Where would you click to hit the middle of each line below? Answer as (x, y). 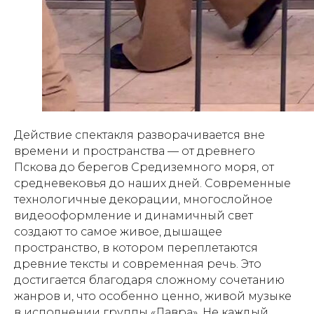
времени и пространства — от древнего (135, 151)
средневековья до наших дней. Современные (152, 183)
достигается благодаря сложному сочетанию (149, 280)
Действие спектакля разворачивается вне (139, 135)
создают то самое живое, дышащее (118, 231)
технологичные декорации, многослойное (143, 199)
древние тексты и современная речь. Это (138, 264)
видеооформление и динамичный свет (134, 215)
